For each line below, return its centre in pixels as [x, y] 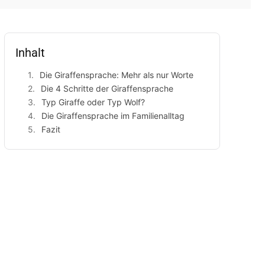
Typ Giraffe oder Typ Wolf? [93, 102]
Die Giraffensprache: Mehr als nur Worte [116, 75]
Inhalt [30, 53]
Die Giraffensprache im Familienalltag [113, 116]
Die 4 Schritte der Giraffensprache [107, 88]
